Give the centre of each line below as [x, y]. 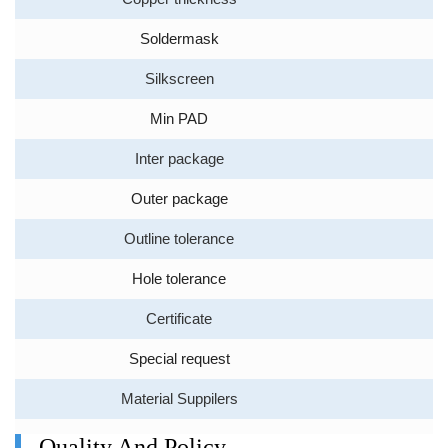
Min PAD [179, 119]
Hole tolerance [179, 279]
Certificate [179, 319]
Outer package [179, 199]
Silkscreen [179, 79]
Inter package [179, 159]
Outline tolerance [179, 239]
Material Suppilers [179, 399]
